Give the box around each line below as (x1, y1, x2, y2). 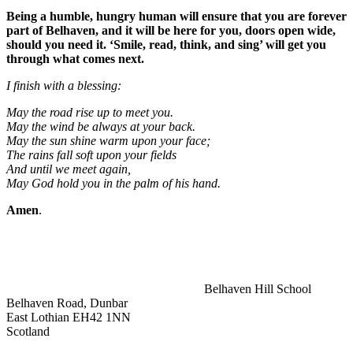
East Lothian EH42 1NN (6, 310, 131, 324)
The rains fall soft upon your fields (6, 147, 176, 162)
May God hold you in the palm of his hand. (6, 176, 221, 190)
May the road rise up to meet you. (6, 105, 173, 119)
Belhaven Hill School (201, 281, 311, 295)
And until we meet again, (6, 162, 131, 176)
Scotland (6, 324, 50, 338)
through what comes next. (6, 51, 144, 65)
